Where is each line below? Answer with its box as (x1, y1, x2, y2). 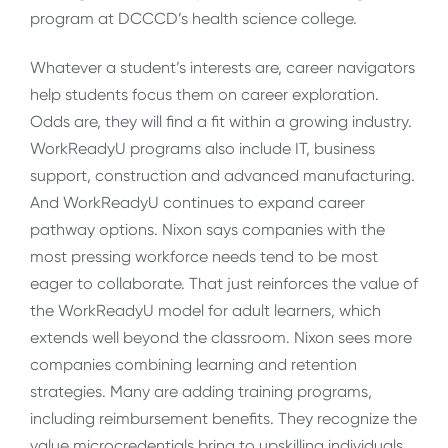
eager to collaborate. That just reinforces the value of (30, 274, 418, 294)
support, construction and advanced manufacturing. (30, 166, 415, 186)
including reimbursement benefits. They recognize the (30, 409, 417, 429)
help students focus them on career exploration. (30, 85, 379, 105)
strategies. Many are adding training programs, (30, 382, 372, 402)
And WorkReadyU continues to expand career (30, 193, 365, 213)
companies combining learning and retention (30, 355, 357, 375)
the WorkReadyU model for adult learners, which (30, 301, 381, 321)
